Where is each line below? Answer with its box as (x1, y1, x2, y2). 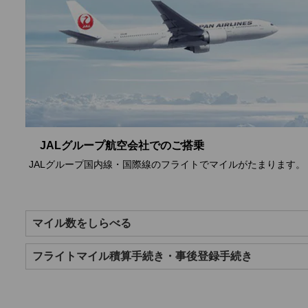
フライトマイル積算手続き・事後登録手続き (32, 250, 252, 262)
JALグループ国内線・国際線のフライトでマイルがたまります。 (29, 158, 305, 170)
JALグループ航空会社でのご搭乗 (40, 139, 204, 151)
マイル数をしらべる (32, 217, 131, 229)
